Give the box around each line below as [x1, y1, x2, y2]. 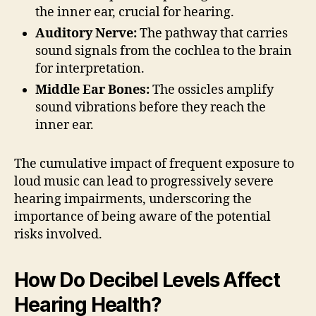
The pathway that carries [137, 25, 288, 42]
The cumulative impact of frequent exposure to [14, 155, 294, 172]
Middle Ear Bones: [35, 81, 150, 98]
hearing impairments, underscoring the [14, 190, 252, 207]
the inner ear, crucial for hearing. [35, 4, 234, 20]
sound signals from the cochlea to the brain [35, 42, 292, 59]
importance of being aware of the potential [14, 208, 271, 225]
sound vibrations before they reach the [35, 99, 266, 116]
